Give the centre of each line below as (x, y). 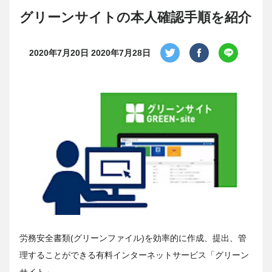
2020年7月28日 (121, 53)
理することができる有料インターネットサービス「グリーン (134, 255)
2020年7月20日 (59, 53)
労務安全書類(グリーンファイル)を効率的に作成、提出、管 (133, 238)
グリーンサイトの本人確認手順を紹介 (135, 18)
